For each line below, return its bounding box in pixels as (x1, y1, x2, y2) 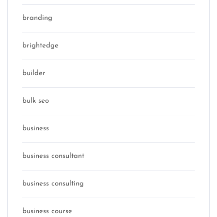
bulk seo (22, 97, 49, 105)
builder (22, 70, 46, 77)
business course (22, 208, 72, 215)
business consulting (22, 180, 84, 187)
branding (22, 15, 52, 22)
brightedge (22, 42, 59, 49)
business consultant (22, 153, 84, 160)
